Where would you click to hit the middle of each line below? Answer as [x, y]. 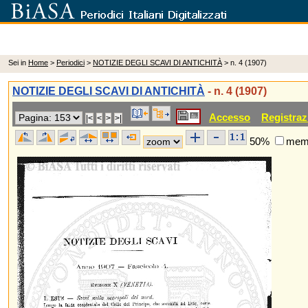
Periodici [70, 63]
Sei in [18, 63]
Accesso [230, 117]
